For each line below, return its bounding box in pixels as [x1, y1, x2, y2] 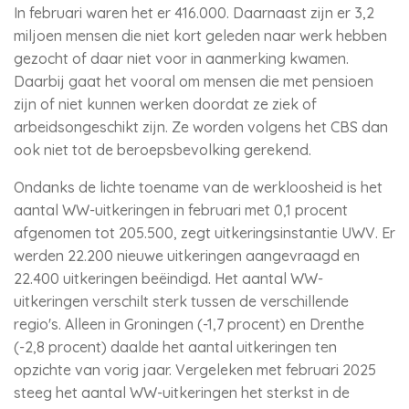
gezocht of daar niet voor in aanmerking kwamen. [14, 49, 349, 68]
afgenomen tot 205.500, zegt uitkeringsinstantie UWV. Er [14, 224, 395, 242]
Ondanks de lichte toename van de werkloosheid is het [14, 178, 383, 196]
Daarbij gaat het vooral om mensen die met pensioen [14, 72, 373, 90]
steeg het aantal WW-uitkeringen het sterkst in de [14, 383, 350, 402]
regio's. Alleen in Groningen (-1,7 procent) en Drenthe [14, 315, 364, 333]
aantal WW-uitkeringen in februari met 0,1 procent [14, 201, 348, 219]
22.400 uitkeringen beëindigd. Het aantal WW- [14, 269, 323, 288]
